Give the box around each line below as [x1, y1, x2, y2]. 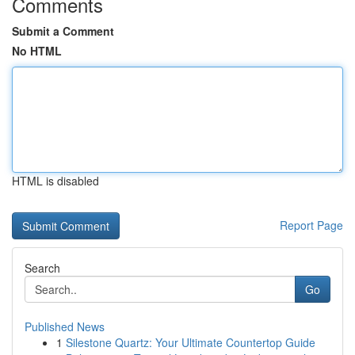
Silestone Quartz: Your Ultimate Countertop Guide [66, 334, 315, 350]
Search [25, 260, 60, 276]
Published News [25, 319, 105, 334]
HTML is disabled [12, 173, 99, 189]
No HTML [12, 43, 62, 59]
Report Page [280, 217, 343, 233]
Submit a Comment [12, 23, 114, 39]
